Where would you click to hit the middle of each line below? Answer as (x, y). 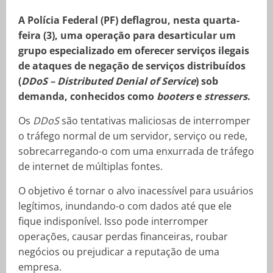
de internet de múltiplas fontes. (90, 166)
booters (176, 96)
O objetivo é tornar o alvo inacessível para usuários (136, 191)
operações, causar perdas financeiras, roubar (123, 236)
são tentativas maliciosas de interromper (155, 121)
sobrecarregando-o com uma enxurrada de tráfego (136, 151)
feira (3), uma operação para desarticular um (127, 35)
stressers (226, 96)
